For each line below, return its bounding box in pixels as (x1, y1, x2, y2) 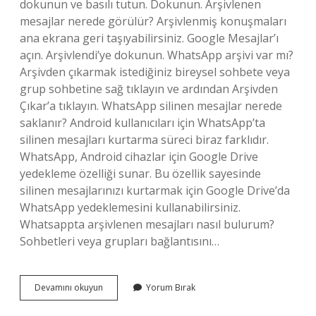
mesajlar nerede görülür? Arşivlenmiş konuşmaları (20, 13, 286, 29)
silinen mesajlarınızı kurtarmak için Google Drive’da (20, 183, 290, 198)
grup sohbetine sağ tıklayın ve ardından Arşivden (20, 81, 278, 97)
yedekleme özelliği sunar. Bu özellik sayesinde (20, 166, 261, 181)
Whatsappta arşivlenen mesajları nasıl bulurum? (20, 217, 274, 232)
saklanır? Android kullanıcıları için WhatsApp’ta (20, 115, 265, 130)
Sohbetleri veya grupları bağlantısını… (20, 233, 219, 249)
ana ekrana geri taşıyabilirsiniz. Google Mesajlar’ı (20, 30, 279, 46)
